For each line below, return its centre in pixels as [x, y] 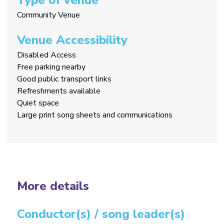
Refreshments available [59, 91]
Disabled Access [47, 55]
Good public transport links [64, 79]
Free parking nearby [51, 67]
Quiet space [38, 103]
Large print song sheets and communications [95, 115]
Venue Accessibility [72, 40]
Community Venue [49, 15]
